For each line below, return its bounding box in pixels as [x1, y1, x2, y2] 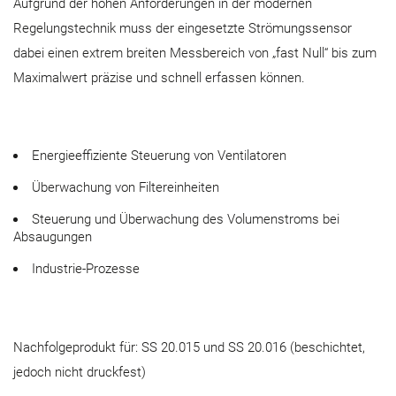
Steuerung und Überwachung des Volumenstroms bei [32, 210, 339, 227]
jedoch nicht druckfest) [13, 363, 146, 380]
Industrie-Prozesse [32, 260, 140, 277]
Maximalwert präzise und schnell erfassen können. [13, 69, 305, 86]
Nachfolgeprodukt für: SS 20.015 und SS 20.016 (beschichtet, [13, 339, 365, 355]
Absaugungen [13, 228, 92, 245]
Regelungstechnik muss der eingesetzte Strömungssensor [13, 19, 352, 36]
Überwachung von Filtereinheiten [32, 179, 219, 195]
